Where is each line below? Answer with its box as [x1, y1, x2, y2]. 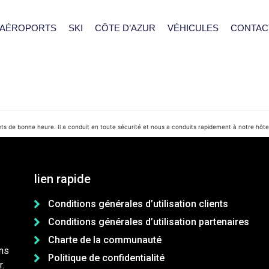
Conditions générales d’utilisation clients [47, 198, 228, 210]
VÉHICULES [167, 22, 219, 33]
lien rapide [34, 171, 91, 186]
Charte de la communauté [47, 234, 162, 246]
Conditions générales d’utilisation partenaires [47, 216, 249, 228]
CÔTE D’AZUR [94, 22, 156, 33]
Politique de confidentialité [47, 252, 165, 264]
